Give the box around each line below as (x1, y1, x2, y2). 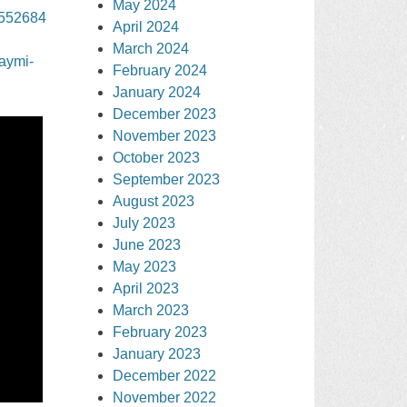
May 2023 (113, 258, 177, 274)
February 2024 (113, 62, 208, 78)
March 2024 (113, 40, 190, 56)
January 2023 (113, 345, 202, 362)
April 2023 (113, 280, 180, 296)
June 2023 (113, 236, 182, 253)
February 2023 (113, 323, 208, 340)
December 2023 (113, 105, 217, 122)
